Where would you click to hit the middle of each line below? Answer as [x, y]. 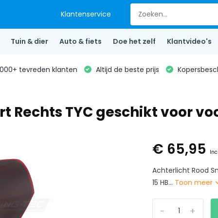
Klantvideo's [189, 41]
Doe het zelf [134, 41]
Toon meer [195, 182]
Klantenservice [86, 14]
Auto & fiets [80, 41]
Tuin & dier [29, 41]
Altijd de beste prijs [126, 69]
